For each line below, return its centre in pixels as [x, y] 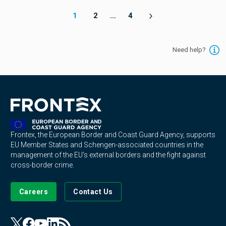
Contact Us [93, 192]
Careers [34, 192]
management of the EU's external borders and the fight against [108, 155]
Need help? [189, 50]
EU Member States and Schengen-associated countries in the [107, 145]
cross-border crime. [42, 165]
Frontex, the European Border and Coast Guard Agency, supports [113, 135]
